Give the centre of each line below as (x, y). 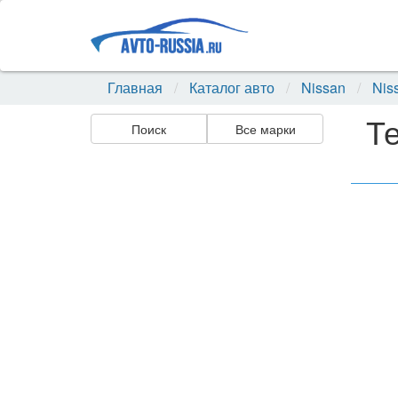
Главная (135, 88)
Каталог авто (232, 88)
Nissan (323, 88)
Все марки (265, 129)
